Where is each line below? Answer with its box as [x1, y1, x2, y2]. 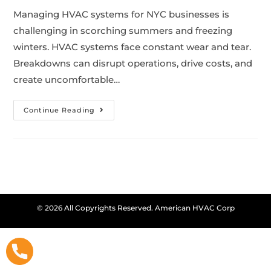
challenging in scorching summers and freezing [13, 24, 233, 36]
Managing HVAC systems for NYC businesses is [13, 8, 230, 20]
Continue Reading [24, 105, 96, 114]
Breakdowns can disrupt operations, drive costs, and [13, 57, 253, 69]
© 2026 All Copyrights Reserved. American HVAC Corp [36, 203, 235, 213]
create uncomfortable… [13, 73, 120, 85]
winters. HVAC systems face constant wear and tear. [13, 41, 252, 53]
